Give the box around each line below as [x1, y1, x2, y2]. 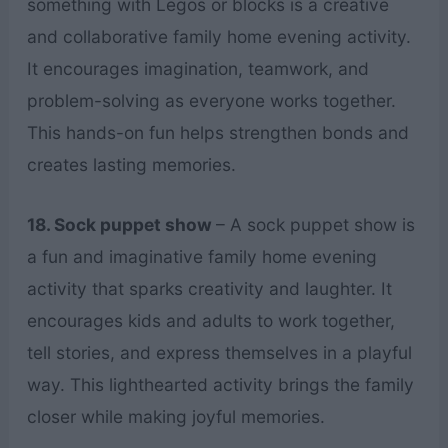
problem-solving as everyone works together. [26, 90, 396, 112]
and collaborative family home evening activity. [26, 26, 411, 48]
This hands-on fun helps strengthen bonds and [26, 122, 409, 144]
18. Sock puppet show [26, 214, 216, 236]
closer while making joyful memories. [26, 406, 325, 428]
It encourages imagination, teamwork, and [26, 58, 369, 80]
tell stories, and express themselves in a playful [26, 342, 412, 364]
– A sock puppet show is [215, 214, 415, 236]
